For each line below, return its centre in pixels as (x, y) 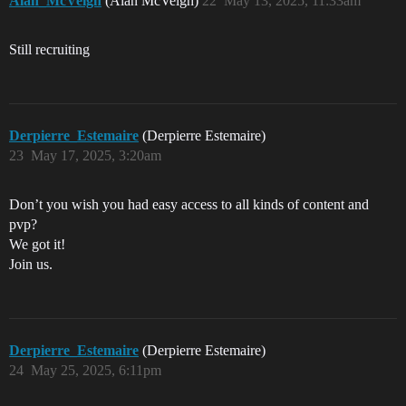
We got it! (37, 245)
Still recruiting (49, 50)
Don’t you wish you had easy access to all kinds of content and (189, 205)
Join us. (31, 265)
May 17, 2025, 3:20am (96, 156)
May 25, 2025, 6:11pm (96, 371)
